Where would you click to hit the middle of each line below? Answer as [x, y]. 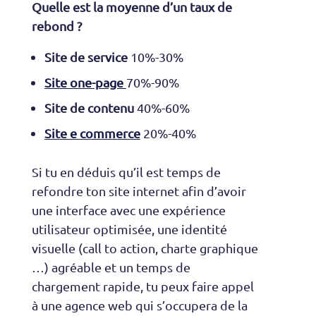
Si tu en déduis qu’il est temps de [126, 172]
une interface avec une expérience [128, 210]
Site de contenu [90, 108]
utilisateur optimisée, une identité [129, 229]
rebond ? [56, 26]
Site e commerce [92, 133]
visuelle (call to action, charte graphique [145, 248]
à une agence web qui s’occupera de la [139, 305]
